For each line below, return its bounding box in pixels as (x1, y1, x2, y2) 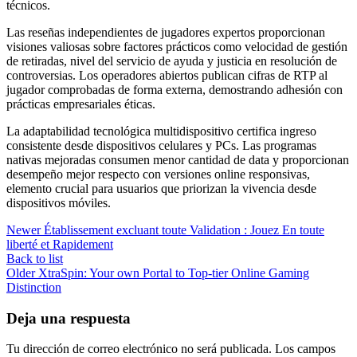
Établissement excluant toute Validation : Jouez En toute (44, 223, 324, 237)
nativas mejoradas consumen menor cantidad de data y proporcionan (6, 153, 349, 167)
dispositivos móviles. (6, 196, 111, 210)
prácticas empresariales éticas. (6, 97, 155, 111)
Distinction (6, 280, 61, 294)
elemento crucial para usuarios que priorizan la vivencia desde (6, 182, 316, 195)
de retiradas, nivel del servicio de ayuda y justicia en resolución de (6, 54, 337, 68)
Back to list (6, 252, 63, 265)
